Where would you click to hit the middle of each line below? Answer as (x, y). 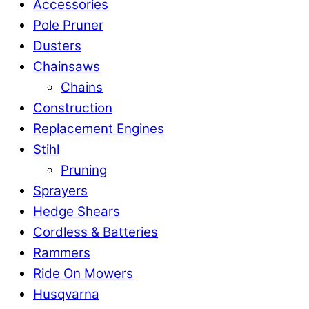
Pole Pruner (68, 25)
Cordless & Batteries (96, 232)
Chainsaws (67, 67)
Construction (73, 108)
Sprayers (60, 191)
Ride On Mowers (83, 273)
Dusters (57, 46)
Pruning (84, 170)
